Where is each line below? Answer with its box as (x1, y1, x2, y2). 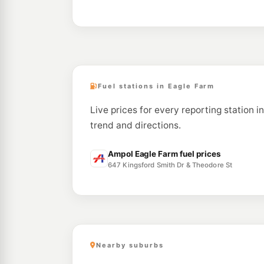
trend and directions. (90, 120, 181, 131)
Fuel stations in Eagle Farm (97, 82, 215, 90)
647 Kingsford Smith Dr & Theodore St (108, 161, 233, 169)
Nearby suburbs (95, 241, 164, 249)
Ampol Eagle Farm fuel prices (108, 149, 222, 159)
